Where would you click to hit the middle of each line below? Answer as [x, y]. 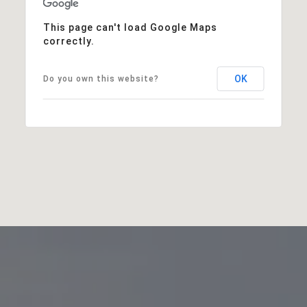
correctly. [69, 41]
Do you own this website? [101, 78]
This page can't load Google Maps [130, 27]
